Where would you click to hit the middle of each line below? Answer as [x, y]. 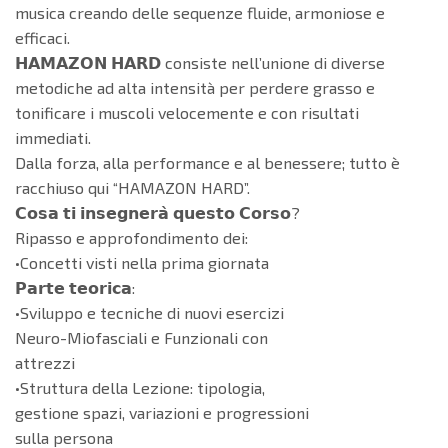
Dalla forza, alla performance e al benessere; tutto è [207, 163]
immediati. [53, 138]
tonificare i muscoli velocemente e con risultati [187, 113]
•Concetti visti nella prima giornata [142, 263]
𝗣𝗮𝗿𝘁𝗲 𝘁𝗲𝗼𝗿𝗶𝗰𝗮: [75, 288]
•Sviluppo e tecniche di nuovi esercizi [149, 313]
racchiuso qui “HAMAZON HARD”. [132, 188]
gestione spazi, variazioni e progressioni [162, 413]
